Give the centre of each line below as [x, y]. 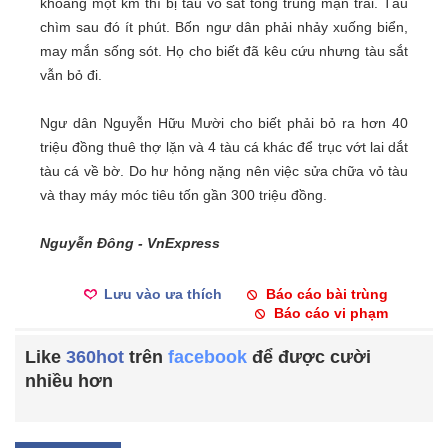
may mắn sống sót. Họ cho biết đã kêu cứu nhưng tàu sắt [224, 51]
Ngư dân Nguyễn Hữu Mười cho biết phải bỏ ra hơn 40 [224, 123]
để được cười [309, 357]
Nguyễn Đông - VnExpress [130, 243]
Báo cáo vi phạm [331, 313]
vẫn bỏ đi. [71, 75]
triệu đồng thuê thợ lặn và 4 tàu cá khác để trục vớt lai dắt [224, 147]
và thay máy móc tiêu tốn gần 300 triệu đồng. [183, 195]
